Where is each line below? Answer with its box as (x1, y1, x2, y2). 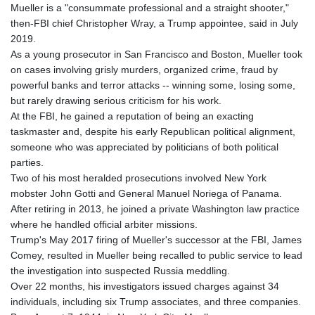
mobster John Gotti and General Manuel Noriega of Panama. (11, 188, 282, 200)
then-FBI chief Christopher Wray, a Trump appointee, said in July (11, 18, 298, 30)
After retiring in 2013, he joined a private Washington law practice (11, 203, 300, 215)
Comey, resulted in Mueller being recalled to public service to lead (11, 250, 302, 262)
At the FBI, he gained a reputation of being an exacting (11, 110, 254, 122)
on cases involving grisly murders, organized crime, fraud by (11, 64, 278, 76)
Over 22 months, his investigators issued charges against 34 (11, 281, 279, 292)
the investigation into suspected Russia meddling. (11, 265, 230, 277)
